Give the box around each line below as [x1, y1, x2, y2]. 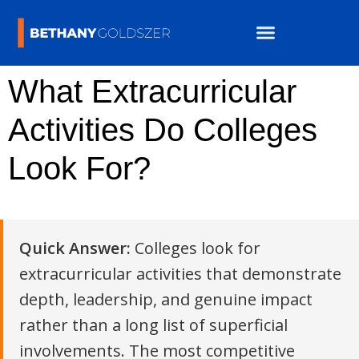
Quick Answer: [19, 236, 131, 259]
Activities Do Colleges [8, 111, 317, 147]
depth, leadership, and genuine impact [19, 288, 313, 310]
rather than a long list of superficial [19, 313, 288, 336]
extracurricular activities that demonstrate [19, 262, 341, 284]
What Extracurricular [8, 73, 296, 109]
